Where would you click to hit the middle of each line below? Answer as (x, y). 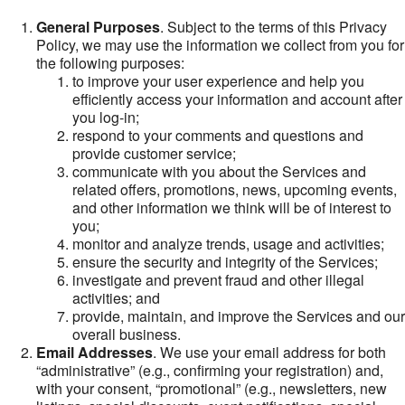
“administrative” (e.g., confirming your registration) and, (210, 370)
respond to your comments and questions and (218, 135)
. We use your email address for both (269, 352)
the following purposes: (110, 63)
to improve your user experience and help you (218, 81)
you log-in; (106, 117)
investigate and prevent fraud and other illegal (218, 280)
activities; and (116, 298)
